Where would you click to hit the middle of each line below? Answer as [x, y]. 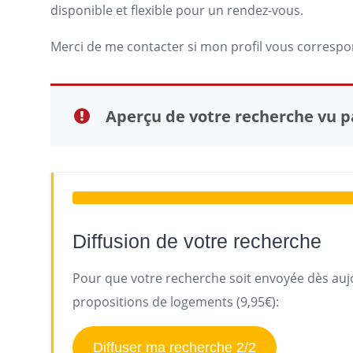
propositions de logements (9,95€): [176, 302]
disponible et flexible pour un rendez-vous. [177, 10]
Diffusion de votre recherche [197, 241]
